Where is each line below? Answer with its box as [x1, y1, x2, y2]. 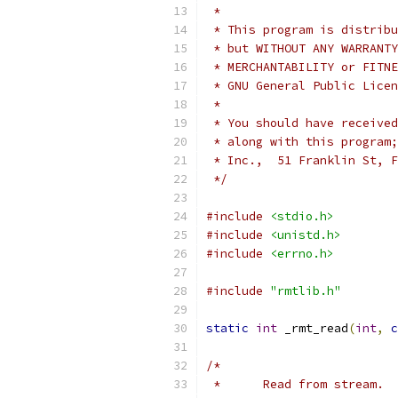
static [206, 321, 249, 336]
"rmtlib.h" [270, 283, 341, 298]
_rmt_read [277, 321, 348, 336]
